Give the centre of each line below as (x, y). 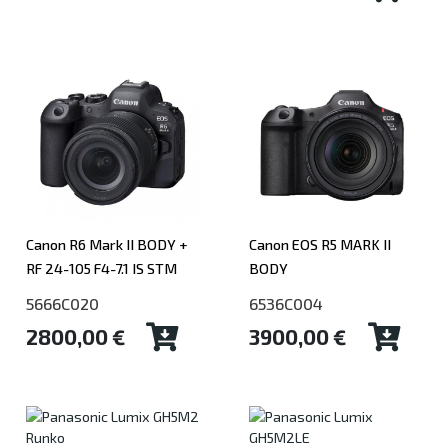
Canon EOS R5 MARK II (320, 244)
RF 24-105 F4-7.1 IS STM (101, 268)
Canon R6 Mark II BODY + (107, 244)
